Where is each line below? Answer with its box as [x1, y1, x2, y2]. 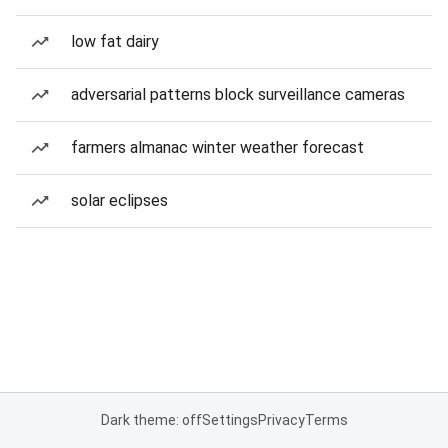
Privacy [257, 412, 305, 428]
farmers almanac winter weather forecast [71, 138, 364, 157]
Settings [201, 412, 258, 428]
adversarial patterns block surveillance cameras [71, 85, 405, 104]
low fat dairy [71, 32, 159, 51]
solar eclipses [71, 191, 168, 210]
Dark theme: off [100, 412, 202, 428]
